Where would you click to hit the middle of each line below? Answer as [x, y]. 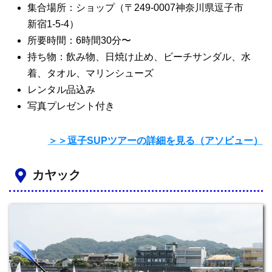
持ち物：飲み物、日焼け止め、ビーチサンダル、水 [139, 56]
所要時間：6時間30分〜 [79, 40]
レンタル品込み [61, 89]
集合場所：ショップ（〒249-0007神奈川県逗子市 [135, 7]
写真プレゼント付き [71, 106]
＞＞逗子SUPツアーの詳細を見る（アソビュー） [155, 140]
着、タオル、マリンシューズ [90, 73]
